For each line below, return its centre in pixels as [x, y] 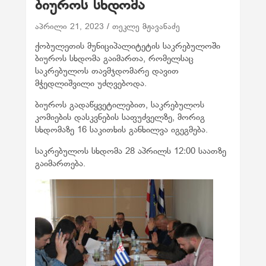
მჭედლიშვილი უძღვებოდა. [91, 83]
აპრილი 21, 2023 [70, 27]
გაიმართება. [61, 164]
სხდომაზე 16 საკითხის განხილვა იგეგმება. [122, 130]
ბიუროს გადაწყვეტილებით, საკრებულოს [120, 105]
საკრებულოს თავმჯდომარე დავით [107, 71]
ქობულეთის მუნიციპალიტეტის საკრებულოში [128, 46]
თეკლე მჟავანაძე [146, 27]
